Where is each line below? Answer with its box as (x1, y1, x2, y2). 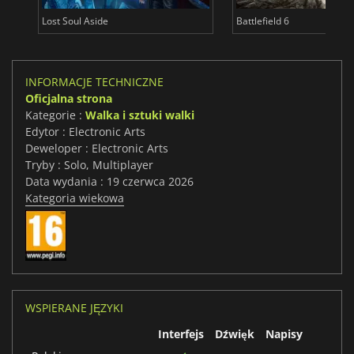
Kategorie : (25, 107, 85, 123)
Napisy (265, 326, 303, 342)
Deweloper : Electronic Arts (25, 141, 168, 156)
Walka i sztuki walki (85, 107, 194, 123)
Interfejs (158, 326, 204, 342)
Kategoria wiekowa (25, 190, 124, 206)
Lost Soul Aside (41, 14, 108, 28)
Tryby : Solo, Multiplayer (25, 157, 153, 173)
